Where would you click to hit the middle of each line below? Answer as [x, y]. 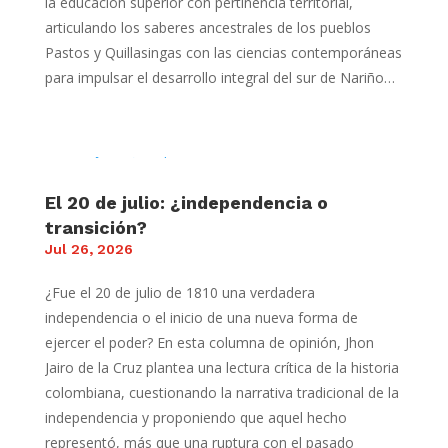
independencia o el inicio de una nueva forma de [201, 318]
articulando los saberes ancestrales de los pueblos [207, 28]
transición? [95, 228]
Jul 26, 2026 [88, 249]
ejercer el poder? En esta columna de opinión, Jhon [209, 343]
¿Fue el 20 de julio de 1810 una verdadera [179, 293]
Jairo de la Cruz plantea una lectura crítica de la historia [221, 368]
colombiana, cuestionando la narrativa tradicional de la [221, 393]
